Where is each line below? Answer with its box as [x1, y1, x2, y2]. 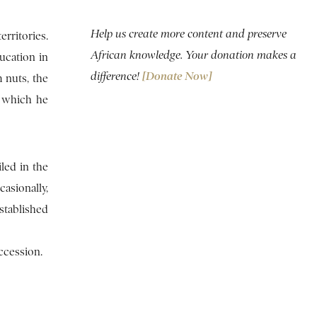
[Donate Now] [142, 69, 212, 83]
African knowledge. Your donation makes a [91, 48, 296, 62]
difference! [91, 69, 142, 83]
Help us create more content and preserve [91, 27, 287, 40]
